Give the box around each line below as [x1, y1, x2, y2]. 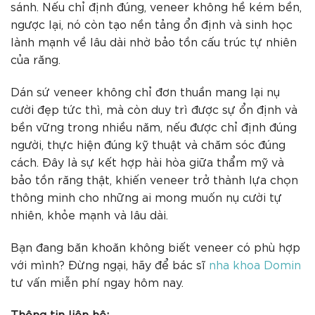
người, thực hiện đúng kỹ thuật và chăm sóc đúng [11, 136, 285, 152]
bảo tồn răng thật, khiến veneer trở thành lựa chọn [11, 172, 298, 187]
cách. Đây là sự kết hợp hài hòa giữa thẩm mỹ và [11, 154, 284, 169]
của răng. [11, 51, 60, 67]
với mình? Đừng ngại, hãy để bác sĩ [11, 256, 209, 271]
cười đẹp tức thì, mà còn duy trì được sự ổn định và [11, 101, 297, 117]
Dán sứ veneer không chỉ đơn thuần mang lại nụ [11, 84, 280, 99]
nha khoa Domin [209, 256, 301, 271]
